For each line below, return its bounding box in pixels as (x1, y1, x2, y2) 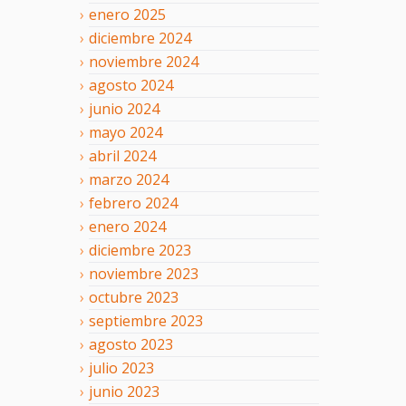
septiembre (89, 310, 167, 331)
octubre (89, 286, 142, 307)
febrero (89, 192, 141, 213)
